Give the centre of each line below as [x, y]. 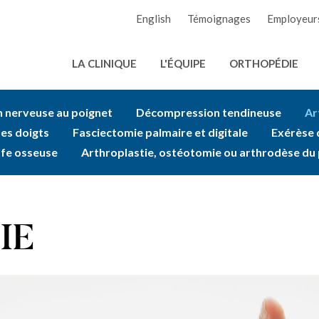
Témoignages [219, 19]
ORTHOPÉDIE [264, 63]
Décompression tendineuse [208, 112]
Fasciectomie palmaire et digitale [160, 132]
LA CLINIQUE [104, 63]
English [153, 19]
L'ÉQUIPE [183, 63]
